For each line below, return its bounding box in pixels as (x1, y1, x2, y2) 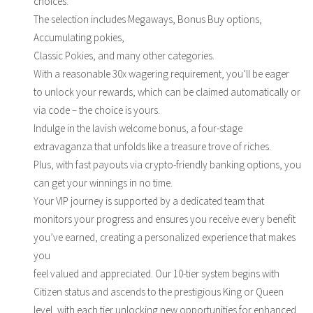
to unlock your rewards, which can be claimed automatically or (34, 85, 300, 99)
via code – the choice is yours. (34, 103, 160, 117)
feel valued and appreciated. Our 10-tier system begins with (34, 266, 279, 280)
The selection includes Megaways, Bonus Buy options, (34, 12, 262, 26)
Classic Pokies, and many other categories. (34, 48, 214, 62)
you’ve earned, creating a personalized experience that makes (34, 230, 296, 244)
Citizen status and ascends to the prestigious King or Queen (34, 284, 284, 298)
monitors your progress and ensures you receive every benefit (34, 212, 296, 226)
